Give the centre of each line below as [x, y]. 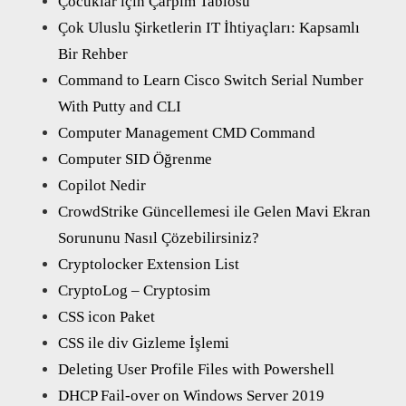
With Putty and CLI [120, 106]
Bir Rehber [93, 53]
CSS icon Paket [106, 316]
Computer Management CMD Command [187, 132]
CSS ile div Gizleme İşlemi [144, 343]
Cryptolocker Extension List [149, 264]
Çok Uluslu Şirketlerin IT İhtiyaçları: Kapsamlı [209, 27]
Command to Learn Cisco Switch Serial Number [211, 80]
